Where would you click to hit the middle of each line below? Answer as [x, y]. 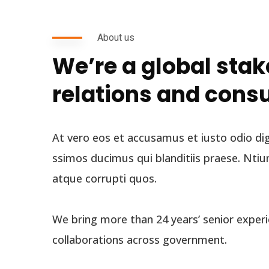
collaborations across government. [140, 240]
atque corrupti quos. [104, 178]
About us [116, 38]
